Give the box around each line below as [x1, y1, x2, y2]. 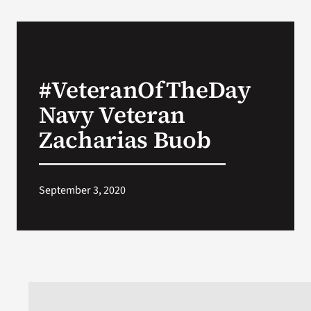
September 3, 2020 [38, 183, 126, 199]
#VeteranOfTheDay [38, 74, 251, 106]
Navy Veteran [38, 99, 185, 131]
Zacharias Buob [38, 124, 211, 156]
